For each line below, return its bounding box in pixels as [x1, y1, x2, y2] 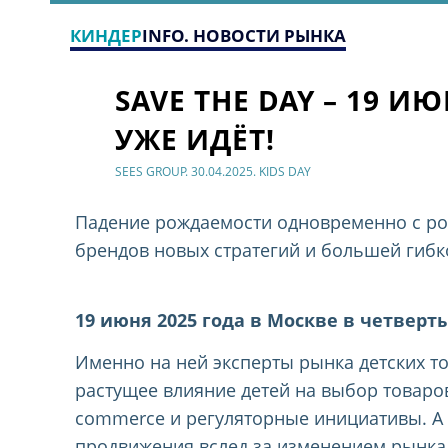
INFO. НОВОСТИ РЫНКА [142, 24, 346, 47]
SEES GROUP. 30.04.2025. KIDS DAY [115, 162, 312, 180]
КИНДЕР [70, 24, 142, 47]
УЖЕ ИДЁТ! [115, 120, 276, 158]
